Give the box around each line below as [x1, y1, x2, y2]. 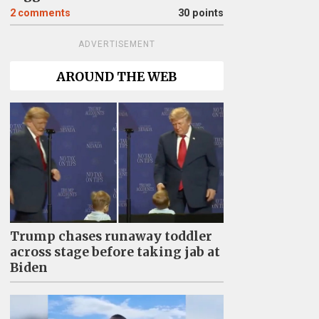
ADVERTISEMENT [78, 39, 155, 49]
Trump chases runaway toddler [9, 229, 212, 245]
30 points [177, 7, 224, 19]
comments [17, 7, 70, 19]
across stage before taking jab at [9, 244, 220, 261]
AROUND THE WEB [56, 69, 177, 85]
